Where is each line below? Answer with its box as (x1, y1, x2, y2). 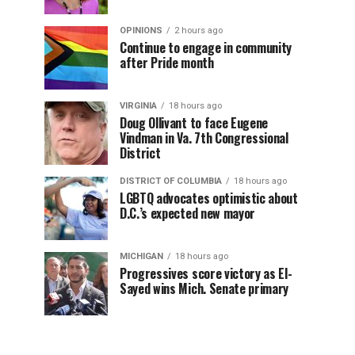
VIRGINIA (120, 101, 157, 111)
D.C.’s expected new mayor (120, 204, 255, 223)
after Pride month (120, 53, 214, 72)
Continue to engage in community (120, 38, 292, 57)
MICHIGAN (120, 251, 163, 261)
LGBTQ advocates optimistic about (120, 189, 298, 208)
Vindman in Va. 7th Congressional (120, 128, 288, 147)
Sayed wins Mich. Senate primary (120, 279, 289, 298)
